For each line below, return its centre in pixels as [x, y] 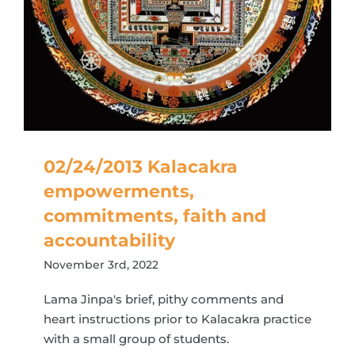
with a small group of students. [136, 338]
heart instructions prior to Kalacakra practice [177, 319]
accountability [109, 240]
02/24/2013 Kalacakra [141, 166]
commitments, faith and [155, 216]
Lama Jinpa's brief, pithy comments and [164, 299]
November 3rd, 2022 [101, 264]
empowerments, [119, 191]
